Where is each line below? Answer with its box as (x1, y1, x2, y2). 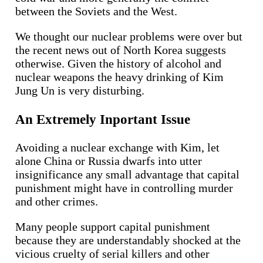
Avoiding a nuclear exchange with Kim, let (15, 140, 220, 154)
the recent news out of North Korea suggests (15, 43, 226, 57)
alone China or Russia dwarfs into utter (15, 154, 202, 167)
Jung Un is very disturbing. (15, 84, 144, 97)
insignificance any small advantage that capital (15, 167, 240, 181)
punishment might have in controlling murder (15, 181, 233, 194)
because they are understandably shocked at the (15, 233, 241, 247)
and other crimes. (15, 194, 98, 208)
